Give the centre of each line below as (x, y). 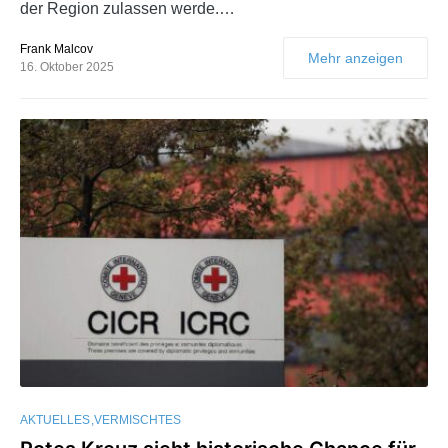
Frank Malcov (56, 48)
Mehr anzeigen (355, 57)
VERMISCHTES (137, 419)
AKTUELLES (55, 419)
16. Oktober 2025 (67, 66)
